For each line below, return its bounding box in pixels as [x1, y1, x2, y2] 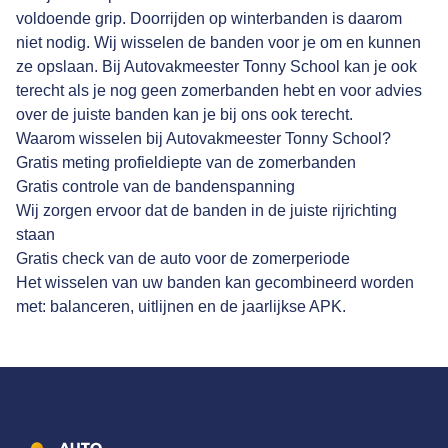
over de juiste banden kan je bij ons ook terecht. [16, 106, 353, 124]
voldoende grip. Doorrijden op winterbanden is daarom [16, 10, 402, 28]
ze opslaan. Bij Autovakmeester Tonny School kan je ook [16, 58, 417, 76]
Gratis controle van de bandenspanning [16, 178, 295, 196]
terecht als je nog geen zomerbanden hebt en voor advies [16, 82, 422, 100]
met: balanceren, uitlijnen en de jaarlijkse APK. [16, 298, 346, 316]
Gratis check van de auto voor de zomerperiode [16, 250, 350, 268]
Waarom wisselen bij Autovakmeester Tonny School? [16, 130, 391, 148]
